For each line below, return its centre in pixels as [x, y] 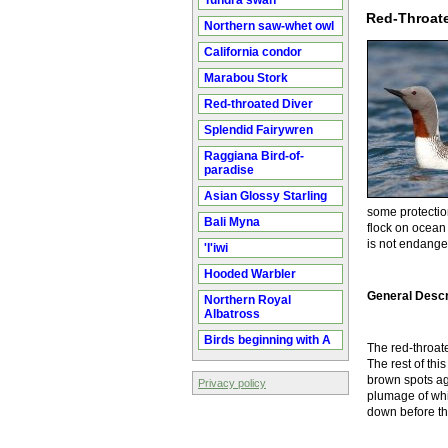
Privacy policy [232, 383]
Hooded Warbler [250, 274]
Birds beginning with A [267, 340]
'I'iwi [216, 248]
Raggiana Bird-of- [254, 156]
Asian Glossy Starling [265, 196]
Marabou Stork [246, 78]
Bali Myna [232, 222]
